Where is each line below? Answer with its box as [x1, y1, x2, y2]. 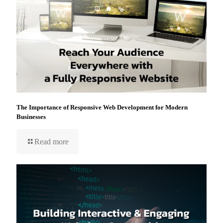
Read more [34, 137, 69, 146]
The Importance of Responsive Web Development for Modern [16, 103, 188, 111]
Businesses [16, 112, 46, 120]
